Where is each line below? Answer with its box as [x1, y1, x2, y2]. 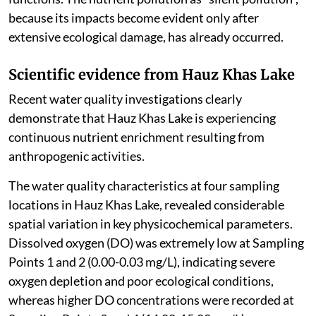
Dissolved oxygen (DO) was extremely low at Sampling [8, 235, 304, 251]
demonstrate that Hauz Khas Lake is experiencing [8, 110, 276, 126]
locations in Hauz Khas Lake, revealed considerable [8, 197, 284, 213]
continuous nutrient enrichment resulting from [8, 129, 265, 145]
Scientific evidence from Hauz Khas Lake [8, 66, 295, 84]
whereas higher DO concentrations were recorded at [8, 292, 294, 308]
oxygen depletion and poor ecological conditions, [8, 273, 274, 289]
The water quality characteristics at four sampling [8, 178, 279, 194]
